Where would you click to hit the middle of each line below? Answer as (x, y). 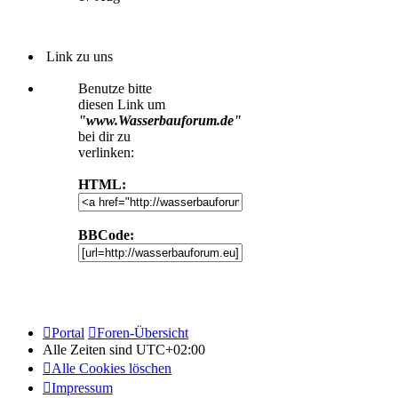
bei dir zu (104, 137)
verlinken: (106, 153)
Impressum (82, 388)
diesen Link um (122, 105)
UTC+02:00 (171, 350)
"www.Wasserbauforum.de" (160, 121)
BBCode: (106, 235)
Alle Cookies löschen (111, 369)
